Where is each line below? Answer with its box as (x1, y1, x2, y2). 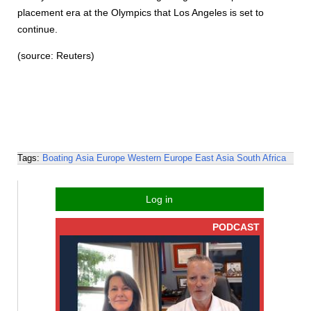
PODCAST (212, 221, 260, 233)
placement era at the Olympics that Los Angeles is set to (17, 7, 264, 18)
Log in (146, 194, 173, 205)
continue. (17, 24, 58, 35)
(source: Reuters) (17, 50, 94, 61)
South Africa (237, 153, 286, 163)
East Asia (195, 153, 234, 163)
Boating (42, 153, 73, 163)
